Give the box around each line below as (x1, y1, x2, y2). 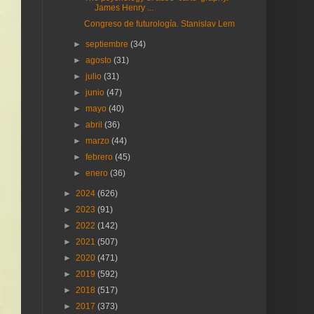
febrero (86, 152, 116, 162)
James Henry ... (94, 3, 153, 13)
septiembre (86, 39, 131, 49)
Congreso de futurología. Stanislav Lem (83, 19, 235, 29)
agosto (86, 55, 114, 65)
